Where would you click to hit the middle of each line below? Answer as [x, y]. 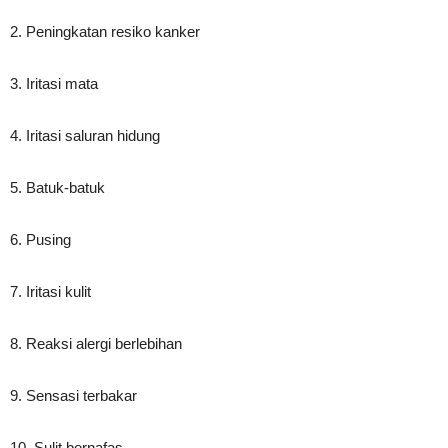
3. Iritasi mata [54, 84]
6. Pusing [40, 240]
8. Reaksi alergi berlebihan [96, 344]
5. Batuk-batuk [57, 188]
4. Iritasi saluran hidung [85, 136]
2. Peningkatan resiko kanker [105, 32]
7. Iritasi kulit [50, 292]
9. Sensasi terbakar [73, 396]
